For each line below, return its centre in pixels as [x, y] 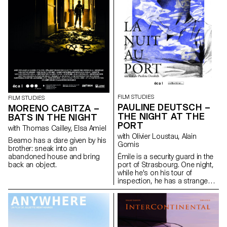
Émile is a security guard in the [166, 157]
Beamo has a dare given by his [57, 140]
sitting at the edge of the [156, 197]
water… [130, 205]
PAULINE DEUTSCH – [164, 107]
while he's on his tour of [155, 173]
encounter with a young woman [167, 189]
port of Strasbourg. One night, [166, 165]
